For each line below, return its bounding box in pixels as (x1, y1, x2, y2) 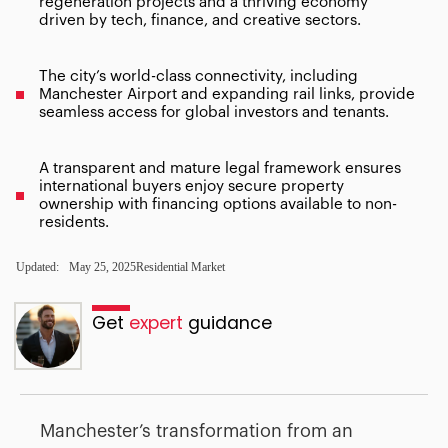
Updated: (16, 260, 59, 275)
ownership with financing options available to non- (39, 197, 398, 213)
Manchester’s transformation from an (39, 422, 353, 441)
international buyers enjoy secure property (39, 179, 345, 195)
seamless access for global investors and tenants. (39, 105, 390, 121)
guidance (183, 311, 272, 336)
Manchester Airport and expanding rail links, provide (39, 87, 416, 103)
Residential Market (136, 260, 225, 275)
